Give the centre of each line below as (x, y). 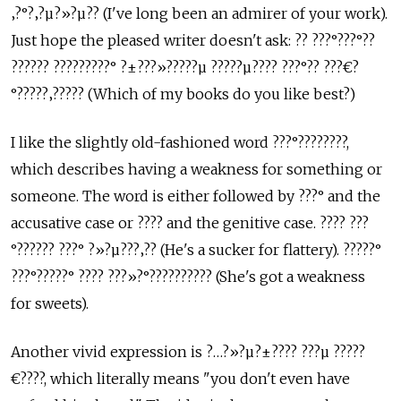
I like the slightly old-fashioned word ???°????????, (180, 142)
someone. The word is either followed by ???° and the (196, 196)
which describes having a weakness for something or (196, 169)
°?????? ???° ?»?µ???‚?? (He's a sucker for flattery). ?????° (196, 250)
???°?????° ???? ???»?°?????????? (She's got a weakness (188, 277)
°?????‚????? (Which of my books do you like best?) (183, 94)
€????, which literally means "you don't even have (180, 379)
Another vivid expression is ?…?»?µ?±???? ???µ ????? (188, 352)
